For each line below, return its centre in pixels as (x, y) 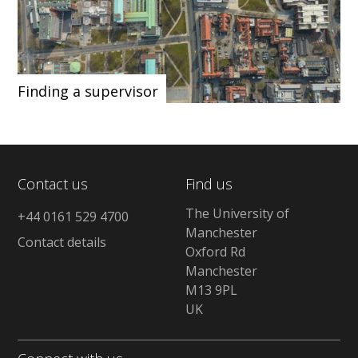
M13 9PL (211, 290)
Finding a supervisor (88, 91)
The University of (237, 214)
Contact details (62, 243)
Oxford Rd (215, 252)
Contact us (53, 183)
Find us (209, 183)
